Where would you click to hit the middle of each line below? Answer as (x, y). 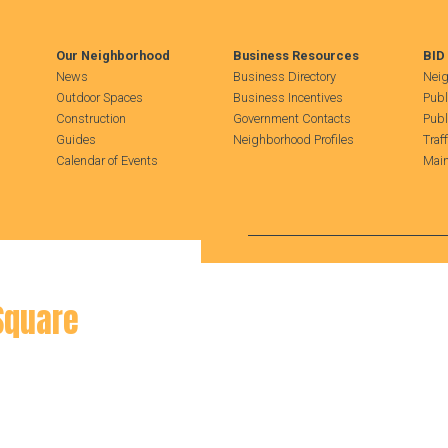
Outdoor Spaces (99, 98)
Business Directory (285, 77)
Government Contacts (292, 119)
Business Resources (296, 55)
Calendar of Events (107, 160)
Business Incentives (288, 98)
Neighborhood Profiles (294, 139)
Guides (76, 139)
